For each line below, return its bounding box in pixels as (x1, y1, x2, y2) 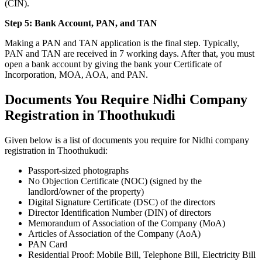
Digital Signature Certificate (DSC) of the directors (28, 196, 218, 207)
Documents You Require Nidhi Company (5, 91, 247, 107)
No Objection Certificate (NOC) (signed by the (28, 175, 202, 186)
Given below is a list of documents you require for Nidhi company (5, 135, 249, 145)
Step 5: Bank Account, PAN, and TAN (5, 18, 157, 28)
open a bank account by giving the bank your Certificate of (5, 59, 222, 69)
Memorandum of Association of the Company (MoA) (28, 218, 225, 228)
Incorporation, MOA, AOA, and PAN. (5, 70, 148, 80)
